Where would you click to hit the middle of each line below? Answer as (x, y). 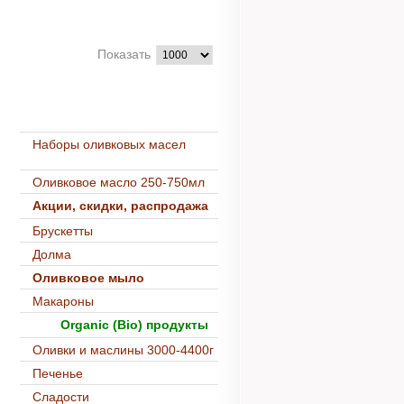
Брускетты (63, 231)
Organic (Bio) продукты (133, 325)
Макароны (63, 301)
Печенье (58, 373)
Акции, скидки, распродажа (120, 206)
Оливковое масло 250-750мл (119, 182)
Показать (124, 54)
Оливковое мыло (88, 278)
